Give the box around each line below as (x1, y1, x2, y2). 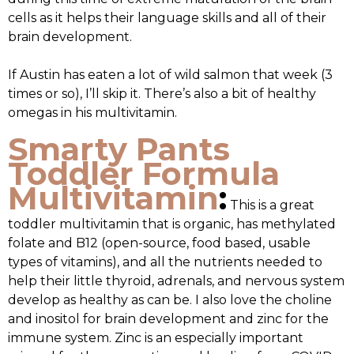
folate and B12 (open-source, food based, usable (8, 235, 311, 250)
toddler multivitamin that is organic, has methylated (8, 216, 336, 232)
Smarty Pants (8, 129, 230, 168)
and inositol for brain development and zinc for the (8, 311, 329, 326)
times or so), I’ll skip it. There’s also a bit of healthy (8, 85, 316, 101)
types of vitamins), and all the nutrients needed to (8, 254, 322, 269)
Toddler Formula (8, 153, 280, 193)
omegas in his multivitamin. (8, 104, 177, 120)
